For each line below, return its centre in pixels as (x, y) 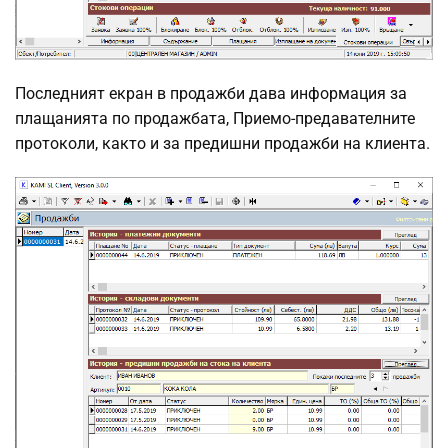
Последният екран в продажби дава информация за (211, 93)
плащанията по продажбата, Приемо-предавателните (215, 118)
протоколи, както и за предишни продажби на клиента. (222, 143)
